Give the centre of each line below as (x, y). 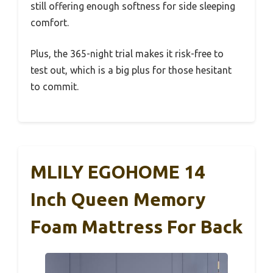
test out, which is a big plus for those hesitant (131, 70)
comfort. (50, 22)
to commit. (55, 86)
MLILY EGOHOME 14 (118, 172)
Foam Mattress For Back (136, 226)
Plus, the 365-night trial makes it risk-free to (127, 53)
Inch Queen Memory (118, 199)
